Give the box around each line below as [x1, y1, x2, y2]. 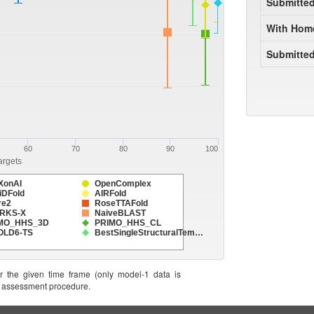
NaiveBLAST [95, 208, 146, 218]
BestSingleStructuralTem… [95, 228, 203, 238]
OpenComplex [95, 179, 151, 189]
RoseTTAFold [95, 198, 148, 208]
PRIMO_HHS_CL [95, 218, 161, 228]
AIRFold [95, 189, 126, 198]
